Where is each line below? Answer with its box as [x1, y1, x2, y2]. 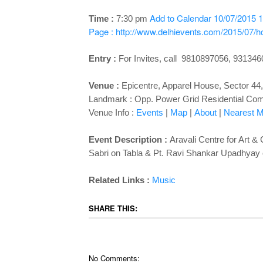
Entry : [88, 53, 119, 63]
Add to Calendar [147, 12, 214, 24]
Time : [88, 14, 116, 23]
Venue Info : [88, 107, 136, 117]
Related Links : [88, 175, 150, 185]
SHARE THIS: [88, 203, 137, 214]
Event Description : [88, 134, 170, 144]
